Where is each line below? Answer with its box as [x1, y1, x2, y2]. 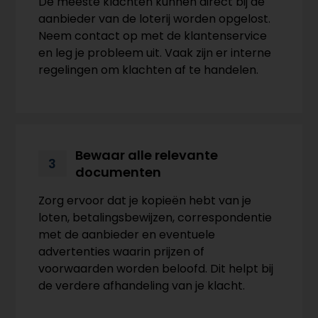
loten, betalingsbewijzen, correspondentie [38, 209, 273, 226]
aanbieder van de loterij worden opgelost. [38, 10, 271, 27]
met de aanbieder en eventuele [38, 226, 216, 243]
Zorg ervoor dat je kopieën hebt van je [38, 192, 252, 209]
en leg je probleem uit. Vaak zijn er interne [38, 44, 272, 61]
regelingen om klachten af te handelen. [38, 61, 259, 78]
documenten [75, 163, 162, 181]
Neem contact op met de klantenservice [38, 27, 268, 44]
